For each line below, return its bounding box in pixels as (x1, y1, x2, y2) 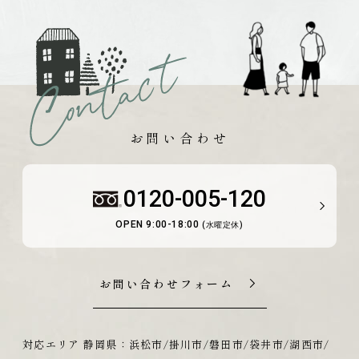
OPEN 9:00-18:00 (115, 219, 202, 231)
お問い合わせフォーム (99, 276, 234, 292)
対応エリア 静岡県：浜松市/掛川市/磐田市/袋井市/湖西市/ (22, 337, 330, 353)
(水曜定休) (202, 220, 244, 230)
